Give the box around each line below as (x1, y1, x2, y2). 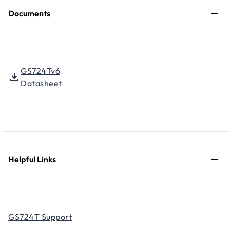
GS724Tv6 (21, 66, 60, 76)
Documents (8, 8, 50, 19)
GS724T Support (8, 212, 72, 222)
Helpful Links (8, 154, 56, 165)
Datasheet (21, 78, 62, 89)
